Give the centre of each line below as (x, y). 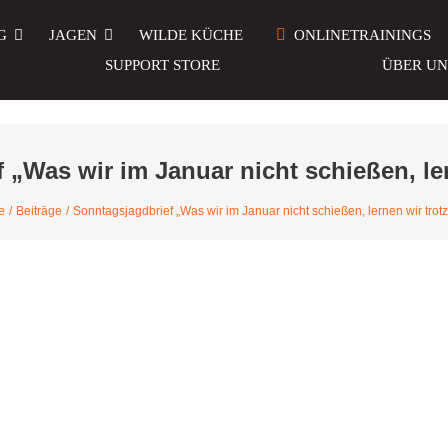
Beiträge (39, 211)
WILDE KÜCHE (190, 35)
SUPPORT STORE (163, 65)
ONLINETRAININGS (363, 35)
